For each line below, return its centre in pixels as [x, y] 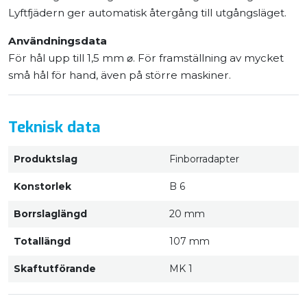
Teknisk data [54, 127]
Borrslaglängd [50, 214]
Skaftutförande [55, 269]
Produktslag [46, 159]
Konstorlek [42, 187]
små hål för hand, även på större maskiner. [120, 75]
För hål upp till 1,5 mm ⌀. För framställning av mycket [146, 58]
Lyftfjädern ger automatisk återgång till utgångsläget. [147, 13]
